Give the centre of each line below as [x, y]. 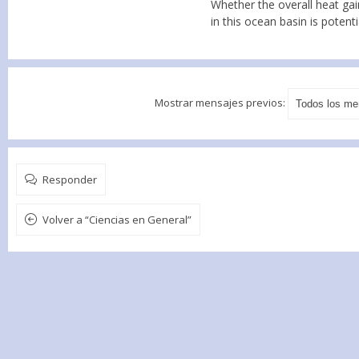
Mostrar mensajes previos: [221, 102]
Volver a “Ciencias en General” [117, 220]
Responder [70, 179]
